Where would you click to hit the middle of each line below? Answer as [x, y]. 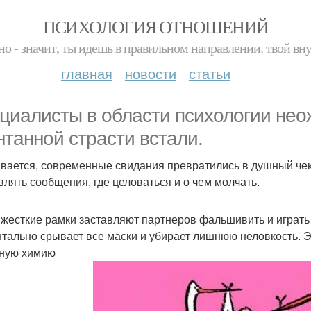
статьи [210, 73]
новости [151, 73]
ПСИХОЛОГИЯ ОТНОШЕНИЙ [155, 26]
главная [87, 73]
